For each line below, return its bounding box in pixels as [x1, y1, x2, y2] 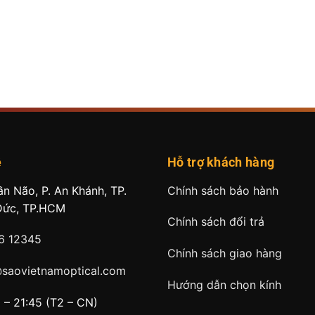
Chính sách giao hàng [167, 246, 282, 261]
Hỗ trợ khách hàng [167, 154, 275, 169]
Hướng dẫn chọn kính [167, 277, 281, 292]
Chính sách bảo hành [167, 183, 278, 198]
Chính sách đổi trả [167, 214, 264, 229]
